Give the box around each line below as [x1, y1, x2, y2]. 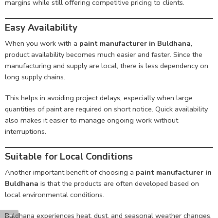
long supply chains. [5, 72, 65, 82]
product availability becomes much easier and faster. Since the [5, 49, 202, 59]
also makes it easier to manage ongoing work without [5, 115, 178, 125]
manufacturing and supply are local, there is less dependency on [5, 60, 208, 71]
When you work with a [5, 38, 79, 48]
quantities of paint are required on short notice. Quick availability [5, 104, 208, 114]
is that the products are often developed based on [38, 178, 199, 188]
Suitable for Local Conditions [5, 150, 133, 163]
